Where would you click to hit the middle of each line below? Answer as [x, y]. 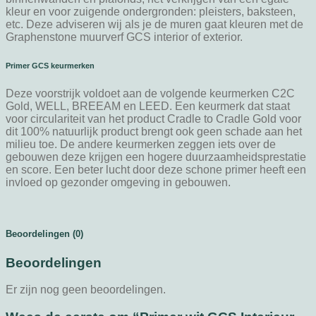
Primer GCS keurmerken [50, 66]
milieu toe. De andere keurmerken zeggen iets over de [141, 145]
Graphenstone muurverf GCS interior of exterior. [124, 37]
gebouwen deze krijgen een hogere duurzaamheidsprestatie [156, 157]
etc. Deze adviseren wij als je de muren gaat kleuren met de [154, 25]
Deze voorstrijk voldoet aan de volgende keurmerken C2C [150, 94]
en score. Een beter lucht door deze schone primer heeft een [156, 170]
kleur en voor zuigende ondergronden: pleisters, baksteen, [151, 12]
